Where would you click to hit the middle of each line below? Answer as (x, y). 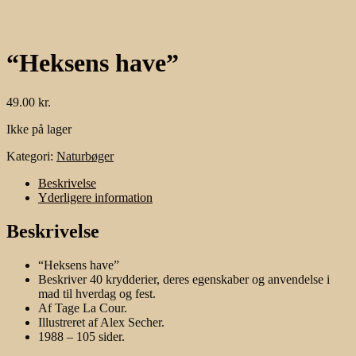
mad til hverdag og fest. (97, 293)
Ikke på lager (39, 129)
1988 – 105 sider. (81, 336)
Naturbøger (85, 156)
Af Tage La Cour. (83, 308)
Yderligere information (95, 197)
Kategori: (31, 156)
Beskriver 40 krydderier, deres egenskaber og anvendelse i (184, 279)
